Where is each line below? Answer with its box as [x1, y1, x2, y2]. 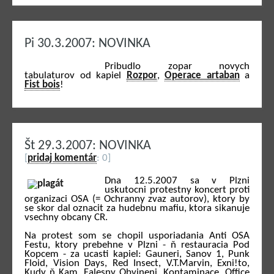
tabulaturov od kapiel [24, 70, 127, 81]
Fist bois [24, 79, 60, 90]
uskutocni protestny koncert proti [105, 184, 250, 195]
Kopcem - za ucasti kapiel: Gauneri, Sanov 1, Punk [24, 248, 250, 259]
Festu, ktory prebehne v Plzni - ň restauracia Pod [24, 239, 250, 250]
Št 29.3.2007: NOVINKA [24, 139, 151, 152]
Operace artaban [165, 70, 240, 81]
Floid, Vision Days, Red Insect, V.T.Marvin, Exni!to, [24, 257, 250, 268]
